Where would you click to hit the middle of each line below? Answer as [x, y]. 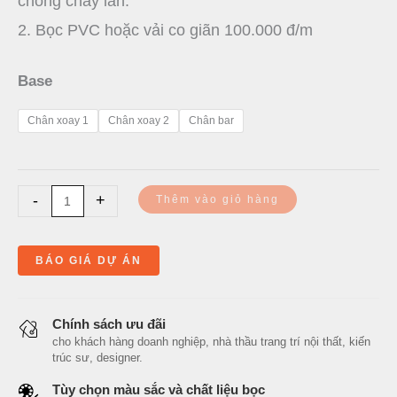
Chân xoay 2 [139, 121]
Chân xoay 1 [58, 121]
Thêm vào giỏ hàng [217, 199]
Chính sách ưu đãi [109, 323]
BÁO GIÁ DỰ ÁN [89, 260]
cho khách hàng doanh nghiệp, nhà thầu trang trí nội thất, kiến [211, 341]
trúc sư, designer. [97, 357]
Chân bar [211, 121]
